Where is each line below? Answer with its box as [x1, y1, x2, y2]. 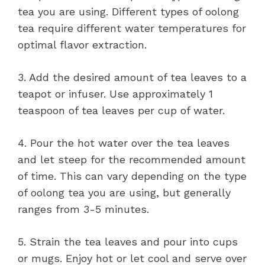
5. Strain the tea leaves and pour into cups [18, 235, 238, 248]
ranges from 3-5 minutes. [18, 203, 149, 216]
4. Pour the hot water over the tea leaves [18, 137, 230, 150]
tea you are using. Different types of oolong [18, 5, 239, 18]
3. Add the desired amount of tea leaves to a [18, 71, 247, 84]
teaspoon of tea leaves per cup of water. [18, 104, 225, 117]
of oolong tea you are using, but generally [18, 186, 231, 199]
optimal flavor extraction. [18, 38, 147, 51]
